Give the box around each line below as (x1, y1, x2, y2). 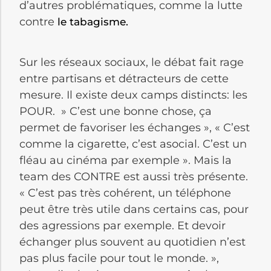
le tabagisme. (57, 15, 128, 28)
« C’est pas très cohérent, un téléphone (19, 186, 231, 200)
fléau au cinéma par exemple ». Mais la (19, 153, 232, 167)
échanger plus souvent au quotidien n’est (19, 235, 246, 249)
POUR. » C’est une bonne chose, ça (19, 104, 212, 118)
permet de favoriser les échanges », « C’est (19, 120, 250, 134)
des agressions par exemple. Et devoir (19, 218, 226, 232)
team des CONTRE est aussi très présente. (19, 169, 248, 183)
